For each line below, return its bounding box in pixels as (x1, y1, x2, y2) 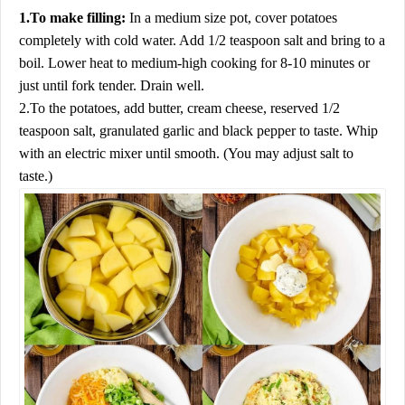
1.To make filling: (19, 9, 126, 25)
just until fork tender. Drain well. (19, 77, 204, 93)
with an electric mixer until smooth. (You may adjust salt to (19, 145, 353, 161)
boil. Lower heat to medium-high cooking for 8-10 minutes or (19, 54, 370, 71)
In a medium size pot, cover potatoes (126, 9, 337, 25)
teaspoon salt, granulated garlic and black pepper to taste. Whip (19, 122, 378, 138)
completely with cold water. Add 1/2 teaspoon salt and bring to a (19, 32, 385, 48)
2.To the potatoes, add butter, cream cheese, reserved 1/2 (19, 99, 340, 116)
